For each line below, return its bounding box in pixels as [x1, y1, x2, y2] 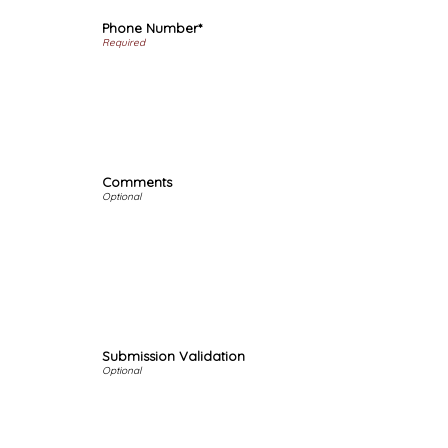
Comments [102, 174, 172, 190]
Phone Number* [102, 19, 202, 36]
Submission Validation [102, 348, 245, 364]
